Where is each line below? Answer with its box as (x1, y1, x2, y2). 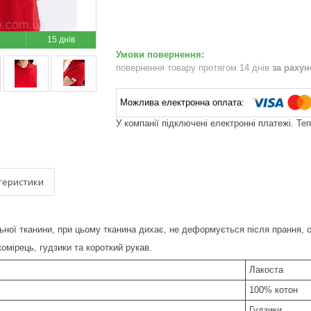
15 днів (47, 35, 75, 44)
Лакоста (249, 264, 283, 275)
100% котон (249, 285, 298, 295)
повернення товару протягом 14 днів (116, 62, 272, 73)
